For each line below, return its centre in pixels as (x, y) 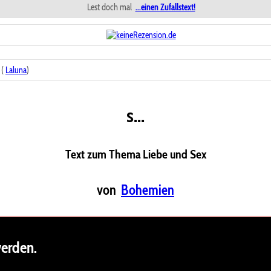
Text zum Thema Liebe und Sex (135, 154)
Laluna (16, 70)
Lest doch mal (110, 7)
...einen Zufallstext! (165, 7)
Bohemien (148, 190)
